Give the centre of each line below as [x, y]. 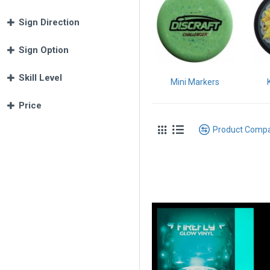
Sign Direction [49, 22]
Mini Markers [195, 82]
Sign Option [44, 50]
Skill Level [40, 78]
